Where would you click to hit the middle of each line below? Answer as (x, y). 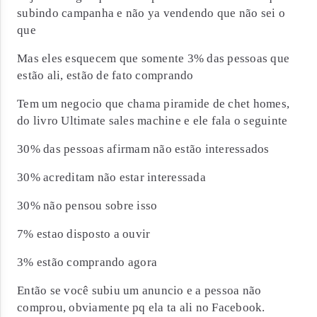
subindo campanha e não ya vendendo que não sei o (151, 13)
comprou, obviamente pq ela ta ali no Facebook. (141, 307)
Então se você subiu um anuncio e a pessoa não (139, 290)
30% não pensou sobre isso (87, 206)
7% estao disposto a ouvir (84, 234)
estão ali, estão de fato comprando (105, 75)
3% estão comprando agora (87, 262)
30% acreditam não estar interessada (111, 177)
